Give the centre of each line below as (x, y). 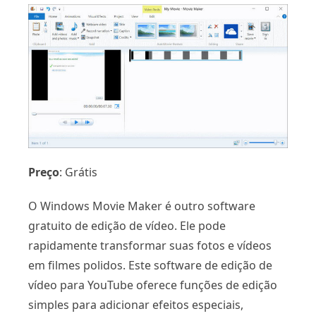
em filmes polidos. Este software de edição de (150, 265)
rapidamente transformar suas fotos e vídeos (150, 245)
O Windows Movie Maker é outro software (142, 206)
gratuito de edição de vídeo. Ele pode (127, 225)
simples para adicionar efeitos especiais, (136, 304)
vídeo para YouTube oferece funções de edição (153, 285)
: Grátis (78, 172)
